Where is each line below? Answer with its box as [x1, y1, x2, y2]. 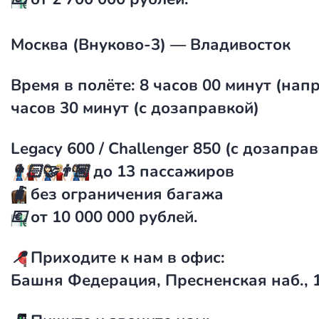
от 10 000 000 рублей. [26, 206, 198, 228]
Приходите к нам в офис [31, 246, 221, 268]
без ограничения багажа [26, 183, 224, 205]
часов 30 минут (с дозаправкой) [11, 97, 259, 119]
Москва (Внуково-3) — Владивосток [11, 33, 291, 56]
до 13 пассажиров [89, 160, 234, 182]
